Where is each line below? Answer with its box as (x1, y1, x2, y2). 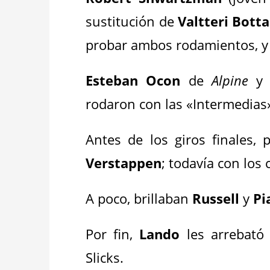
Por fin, (86, 225, 140, 243)
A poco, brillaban (86, 189, 193, 207)
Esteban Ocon (86, 71, 181, 89)
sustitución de (86, 12, 178, 30)
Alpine (211, 71, 248, 89)
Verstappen (86, 154, 162, 172)
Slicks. (86, 248, 124, 266)
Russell (192, 189, 240, 207)
